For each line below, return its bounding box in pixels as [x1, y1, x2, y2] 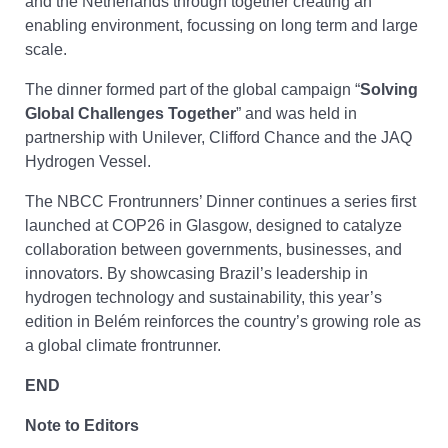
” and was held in [236, 104, 357, 122]
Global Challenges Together [25, 104, 236, 122]
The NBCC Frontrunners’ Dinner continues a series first [25, 192, 416, 210]
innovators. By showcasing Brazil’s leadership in [25, 264, 368, 282]
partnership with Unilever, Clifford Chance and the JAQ [25, 128, 412, 146]
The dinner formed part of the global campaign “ [25, 80, 360, 98]
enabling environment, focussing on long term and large [25, 16, 418, 34]
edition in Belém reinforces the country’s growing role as [25, 312, 421, 330]
